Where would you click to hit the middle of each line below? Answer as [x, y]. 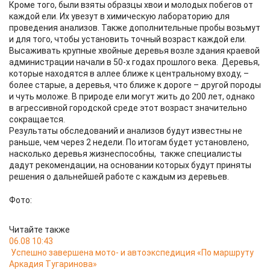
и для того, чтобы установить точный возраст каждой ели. [128, 39]
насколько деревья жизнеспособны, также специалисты [125, 154]
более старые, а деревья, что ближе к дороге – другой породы [135, 85]
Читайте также [39, 230]
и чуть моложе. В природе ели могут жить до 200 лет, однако [132, 96]
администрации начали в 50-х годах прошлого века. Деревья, [134, 62]
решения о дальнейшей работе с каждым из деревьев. [119, 177]
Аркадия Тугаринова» [53, 264]
